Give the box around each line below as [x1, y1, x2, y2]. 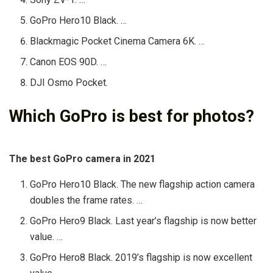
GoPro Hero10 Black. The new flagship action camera [30, 179, 255, 191]
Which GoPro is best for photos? [9, 106, 254, 126]
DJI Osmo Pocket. [30, 76, 108, 88]
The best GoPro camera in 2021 [9, 153, 155, 165]
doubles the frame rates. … [30, 194, 143, 207]
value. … [30, 231, 63, 243]
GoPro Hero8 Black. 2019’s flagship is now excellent [30, 252, 253, 264]
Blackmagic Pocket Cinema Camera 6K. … [30, 35, 205, 47]
